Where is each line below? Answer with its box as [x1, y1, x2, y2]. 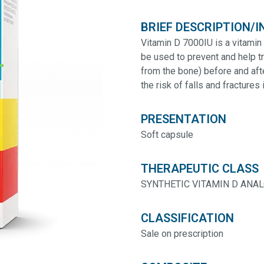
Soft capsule [141, 129, 193, 140]
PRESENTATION [141, 112, 226, 126]
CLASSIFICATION [141, 211, 234, 225]
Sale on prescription [141, 228, 223, 239]
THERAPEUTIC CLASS [141, 161, 259, 176]
